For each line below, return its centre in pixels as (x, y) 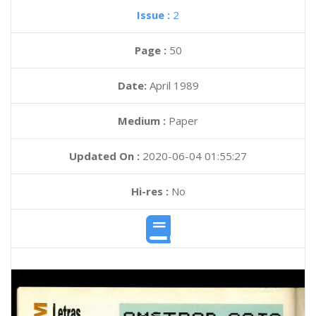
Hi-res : (150, 191)
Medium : (142, 121)
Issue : (155, 15)
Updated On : (104, 156)
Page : (152, 50)
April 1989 (174, 85)
